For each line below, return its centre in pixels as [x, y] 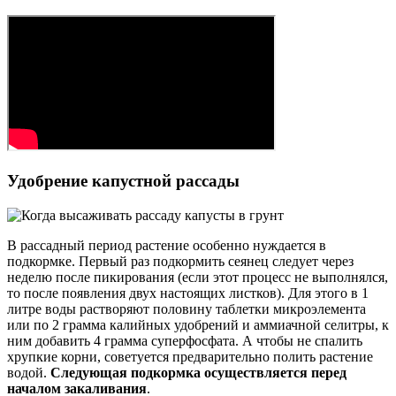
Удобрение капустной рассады [123, 180]
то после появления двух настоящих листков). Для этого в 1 [188, 293]
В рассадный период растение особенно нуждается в [167, 245]
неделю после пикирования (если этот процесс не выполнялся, [198, 277]
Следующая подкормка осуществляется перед [198, 372]
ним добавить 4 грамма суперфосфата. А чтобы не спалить [185, 340]
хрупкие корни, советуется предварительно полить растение [190, 356]
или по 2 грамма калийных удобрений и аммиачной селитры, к [198, 324]
